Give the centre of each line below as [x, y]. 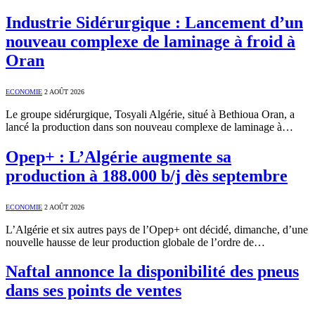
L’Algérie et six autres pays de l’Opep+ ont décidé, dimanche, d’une [157, 229]
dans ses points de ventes [94, 291]
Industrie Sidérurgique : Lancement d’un [154, 22]
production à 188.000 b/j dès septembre [147, 175]
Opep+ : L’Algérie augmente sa [118, 156]
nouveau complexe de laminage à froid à [150, 41]
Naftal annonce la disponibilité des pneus [152, 272]
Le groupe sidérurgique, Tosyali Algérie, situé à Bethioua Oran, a [150, 114]
